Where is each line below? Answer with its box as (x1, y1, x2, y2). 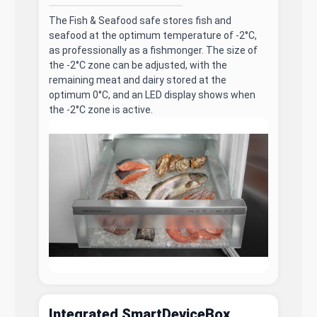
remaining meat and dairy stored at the (49, 74, 227, 86)
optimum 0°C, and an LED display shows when (49, 88, 256, 100)
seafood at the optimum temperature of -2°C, (49, 29, 258, 41)
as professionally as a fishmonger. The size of (49, 44, 258, 56)
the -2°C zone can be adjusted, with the (49, 59, 228, 71)
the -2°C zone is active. (49, 103, 154, 115)
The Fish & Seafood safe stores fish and (49, 14, 232, 26)
